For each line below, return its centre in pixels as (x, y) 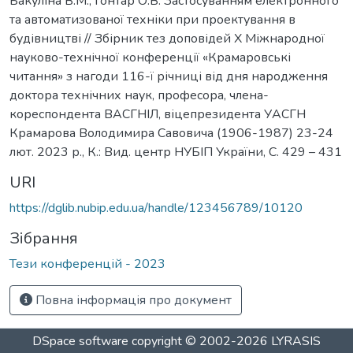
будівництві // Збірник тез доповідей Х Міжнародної (167, 38)
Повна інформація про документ (132, 300)
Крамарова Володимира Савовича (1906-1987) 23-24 (171, 133)
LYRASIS (296, 341)
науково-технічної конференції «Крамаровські (150, 57)
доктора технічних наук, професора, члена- (139, 95)
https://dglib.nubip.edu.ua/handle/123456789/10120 (156, 208)
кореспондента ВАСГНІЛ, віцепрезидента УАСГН (158, 114)
